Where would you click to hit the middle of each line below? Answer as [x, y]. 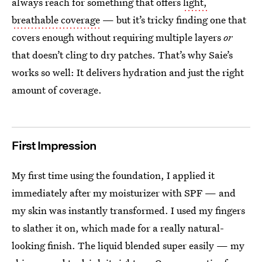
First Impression [54, 146]
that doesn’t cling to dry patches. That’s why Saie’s [122, 55]
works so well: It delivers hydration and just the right [128, 72]
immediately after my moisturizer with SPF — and [124, 193]
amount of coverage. [57, 90]
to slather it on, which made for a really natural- [118, 228]
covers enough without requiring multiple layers [118, 37]
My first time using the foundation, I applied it [113, 175]
